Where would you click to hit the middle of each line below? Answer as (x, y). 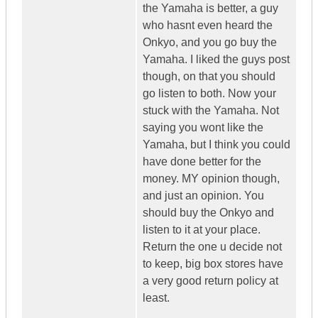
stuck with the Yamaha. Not (211, 111)
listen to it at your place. (202, 230)
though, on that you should (209, 77)
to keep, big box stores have (213, 264)
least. (156, 298)
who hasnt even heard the (208, 26)
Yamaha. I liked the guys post (216, 60)
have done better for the (202, 162)
